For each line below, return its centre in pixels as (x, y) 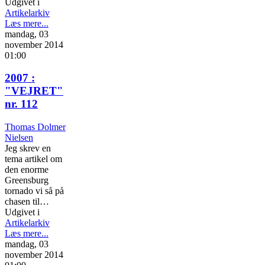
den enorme (27, 169)
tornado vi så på (34, 191)
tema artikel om (33, 159)
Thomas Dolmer (35, 127)
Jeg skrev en (28, 148)
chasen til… (27, 201)
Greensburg (27, 180)
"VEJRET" (34, 91)
